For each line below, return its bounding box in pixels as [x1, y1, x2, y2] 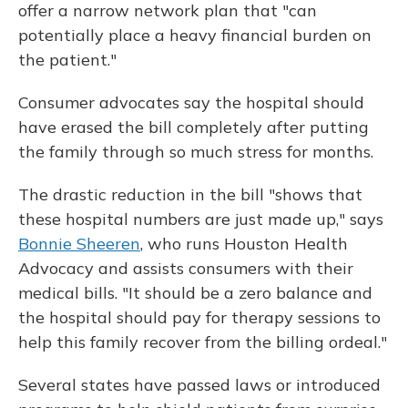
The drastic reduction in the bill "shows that [18, 184, 362, 205]
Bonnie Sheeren [18, 233, 140, 254]
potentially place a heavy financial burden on [18, 25, 372, 46]
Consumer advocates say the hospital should [18, 92, 364, 113]
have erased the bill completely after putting [18, 117, 369, 138]
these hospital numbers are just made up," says [18, 209, 383, 229]
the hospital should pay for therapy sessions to [18, 307, 381, 328]
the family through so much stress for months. [18, 141, 373, 162]
